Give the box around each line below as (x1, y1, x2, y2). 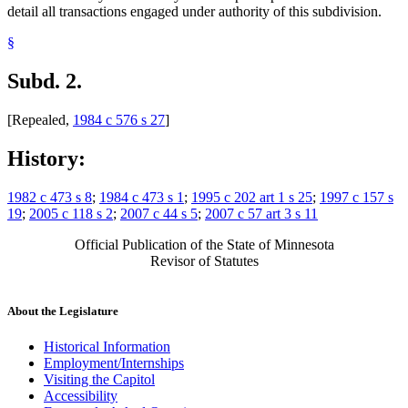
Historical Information (44, 339, 170, 355)
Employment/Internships (44, 355, 184, 372)
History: (7, 147, 86, 171)
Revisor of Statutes (149, 253, 259, 270)
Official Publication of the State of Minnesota (74, 237, 334, 253)
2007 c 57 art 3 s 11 (205, 206, 318, 222)
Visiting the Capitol (44, 372, 155, 388)
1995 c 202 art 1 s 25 (191, 189, 312, 206)
